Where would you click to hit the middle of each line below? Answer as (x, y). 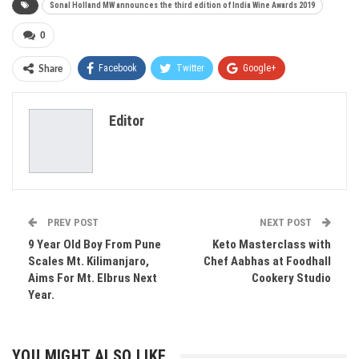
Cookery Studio (291, 278)
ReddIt (117, 99)
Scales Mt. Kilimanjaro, (89, 261)
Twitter (190, 68)
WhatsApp (189, 99)
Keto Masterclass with (272, 244)
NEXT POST (287, 222)
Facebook (118, 68)
